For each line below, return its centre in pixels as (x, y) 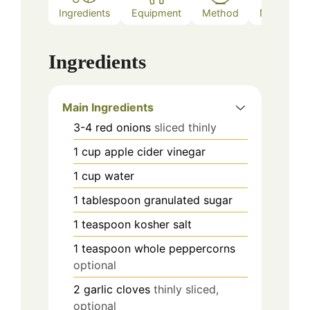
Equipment (156, 13)
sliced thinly (185, 127)
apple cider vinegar (155, 151)
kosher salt (163, 224)
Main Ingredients (108, 107)
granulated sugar (188, 200)
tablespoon (111, 200)
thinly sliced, (186, 289)
